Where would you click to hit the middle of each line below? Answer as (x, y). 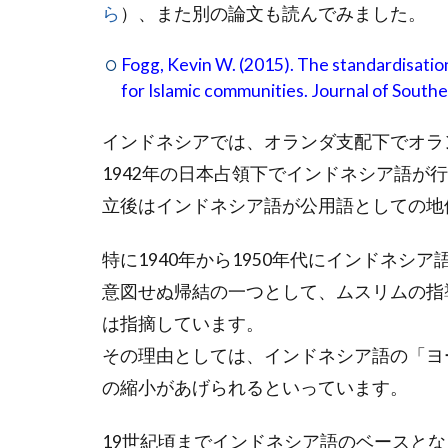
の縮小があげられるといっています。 (255, 388)
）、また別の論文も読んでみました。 (273, 14)
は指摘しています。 (183, 324)
